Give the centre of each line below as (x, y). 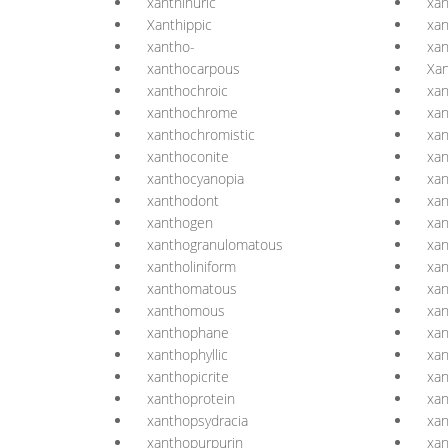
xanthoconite (188, 156)
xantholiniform (191, 266)
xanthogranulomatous (215, 244)
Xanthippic (179, 24)
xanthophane (188, 332)
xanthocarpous (193, 68)
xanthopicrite (188, 376)
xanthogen (180, 222)
